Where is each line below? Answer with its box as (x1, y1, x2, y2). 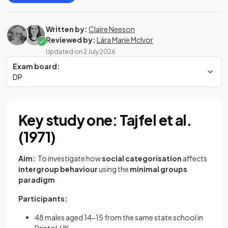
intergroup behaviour (18, 164, 98, 174)
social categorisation (102, 154, 182, 163)
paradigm (18, 175, 55, 184)
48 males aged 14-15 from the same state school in (35, 213, 203, 222)
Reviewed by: (46, 35, 96, 44)
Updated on (46, 48, 83, 55)
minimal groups (130, 164, 187, 174)
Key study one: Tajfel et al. (18, 111, 192, 129)
